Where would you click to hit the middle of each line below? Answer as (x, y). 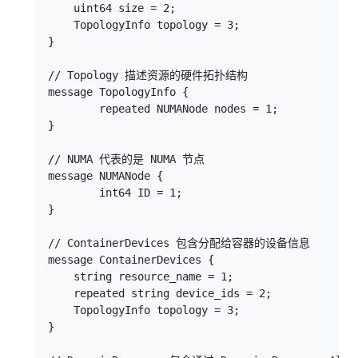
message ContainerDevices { (131, 260)
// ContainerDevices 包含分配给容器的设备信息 (179, 243)
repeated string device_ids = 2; (160, 293)
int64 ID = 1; (115, 193)
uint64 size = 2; (112, 8)
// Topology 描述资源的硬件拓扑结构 (148, 75)
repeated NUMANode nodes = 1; (163, 109)
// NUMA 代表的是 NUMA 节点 (126, 159)
